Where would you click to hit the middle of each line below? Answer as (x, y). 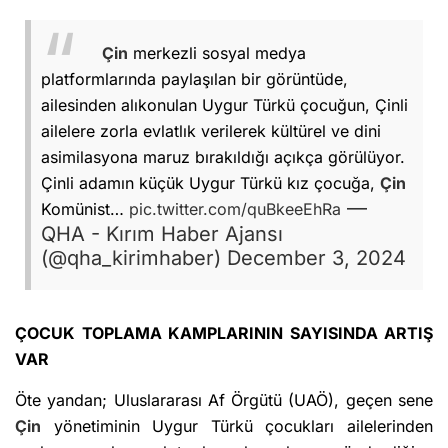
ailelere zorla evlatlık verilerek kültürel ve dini (211, 131)
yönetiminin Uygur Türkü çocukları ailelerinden (237, 426)
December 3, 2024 (316, 258)
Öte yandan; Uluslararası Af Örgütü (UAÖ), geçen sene (224, 400)
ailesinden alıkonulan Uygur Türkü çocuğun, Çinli (224, 105)
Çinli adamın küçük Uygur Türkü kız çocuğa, (210, 183)
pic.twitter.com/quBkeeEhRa (235, 209)
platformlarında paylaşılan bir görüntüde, (194, 79)
